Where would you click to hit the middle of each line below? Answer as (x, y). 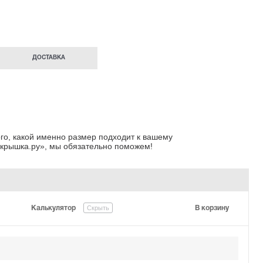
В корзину (212, 208)
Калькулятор (54, 208)
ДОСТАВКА (48, 58)
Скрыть (98, 208)
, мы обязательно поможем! (99, 146)
